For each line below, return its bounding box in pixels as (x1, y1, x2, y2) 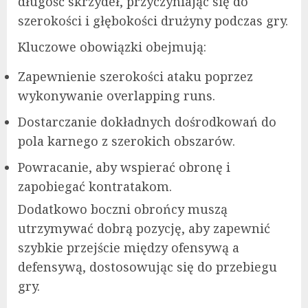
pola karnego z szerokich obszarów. (18, 133, 235, 150)
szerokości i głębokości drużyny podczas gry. (18, 12, 288, 30)
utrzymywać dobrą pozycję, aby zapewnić (18, 220, 270, 237)
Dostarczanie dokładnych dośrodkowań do (18, 113, 276, 131)
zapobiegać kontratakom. (18, 178, 172, 195)
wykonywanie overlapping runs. (18, 87, 215, 104)
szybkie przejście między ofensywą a (18, 239, 239, 256)
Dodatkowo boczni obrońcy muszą (18, 201, 228, 218)
